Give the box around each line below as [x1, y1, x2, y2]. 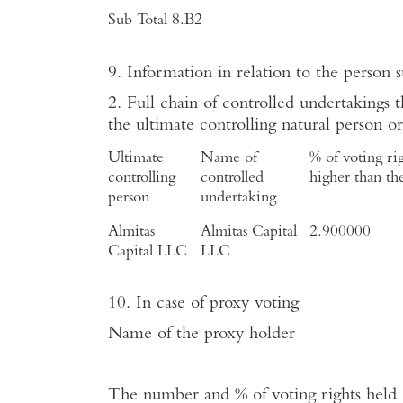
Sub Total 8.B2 [108, 13, 202, 30]
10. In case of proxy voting [108, 294, 299, 313]
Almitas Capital [201, 223, 297, 240]
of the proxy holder [152, 325, 295, 344]
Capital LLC [108, 243, 187, 260]
